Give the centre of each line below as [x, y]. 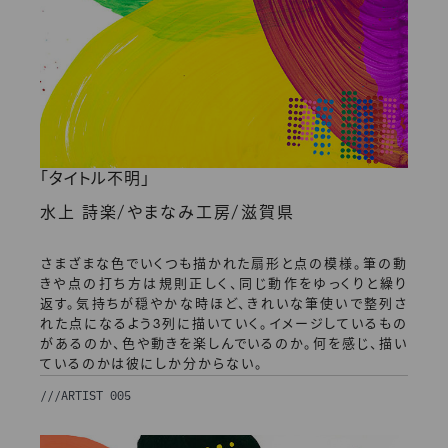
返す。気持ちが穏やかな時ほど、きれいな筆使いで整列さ [224, 305]
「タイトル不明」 [95, 180]
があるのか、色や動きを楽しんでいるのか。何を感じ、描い [224, 345]
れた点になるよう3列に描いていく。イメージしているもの [224, 325]
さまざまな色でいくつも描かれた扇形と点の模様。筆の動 [224, 265]
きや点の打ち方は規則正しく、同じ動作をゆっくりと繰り [224, 285]
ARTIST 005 [96, 395]
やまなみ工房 [179, 214]
